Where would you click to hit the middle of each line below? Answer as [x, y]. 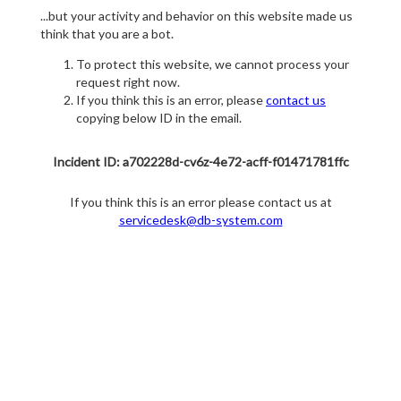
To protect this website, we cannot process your [213, 64]
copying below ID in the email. [159, 118]
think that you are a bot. [107, 34]
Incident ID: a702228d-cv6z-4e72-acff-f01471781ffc [200, 162]
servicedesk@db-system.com [200, 220]
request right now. [128, 82]
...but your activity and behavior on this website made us [196, 16]
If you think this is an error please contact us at [200, 202]
